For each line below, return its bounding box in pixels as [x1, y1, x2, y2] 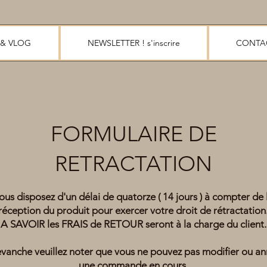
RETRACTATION [55, 151, 212, 176]
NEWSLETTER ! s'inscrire [87, 38, 180, 48]
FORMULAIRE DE [50, 121, 217, 147]
